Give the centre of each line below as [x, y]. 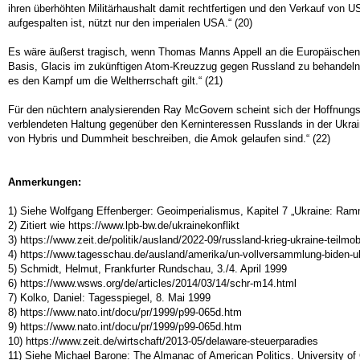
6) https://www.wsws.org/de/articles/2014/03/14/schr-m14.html [152, 283]
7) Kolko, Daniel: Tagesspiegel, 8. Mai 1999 [109, 298]
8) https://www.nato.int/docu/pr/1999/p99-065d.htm [125, 312]
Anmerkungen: [45, 182]
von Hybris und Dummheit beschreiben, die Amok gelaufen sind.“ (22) [169, 139]
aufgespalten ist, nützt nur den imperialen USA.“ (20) [130, 23]
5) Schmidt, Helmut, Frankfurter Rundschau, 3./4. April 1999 [147, 269]
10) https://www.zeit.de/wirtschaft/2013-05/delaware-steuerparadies [163, 341]
